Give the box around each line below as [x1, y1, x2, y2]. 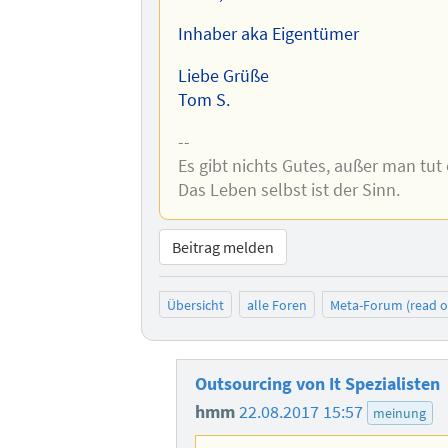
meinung [373, 404, 427, 423]
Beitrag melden [172, 236, 275, 257]
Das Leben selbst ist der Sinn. [177, 178, 400, 201]
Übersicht [167, 295, 225, 314]
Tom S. [177, 88, 230, 111]
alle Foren [246, 295, 307, 314]
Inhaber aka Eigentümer [177, 23, 359, 46]
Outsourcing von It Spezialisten [194, 373, 440, 396]
